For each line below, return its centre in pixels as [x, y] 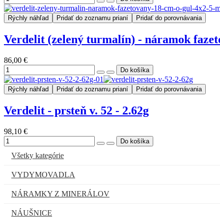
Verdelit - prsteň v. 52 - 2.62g [76, 110]
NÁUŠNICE [32, 213]
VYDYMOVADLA [43, 174]
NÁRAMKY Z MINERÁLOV [60, 193]
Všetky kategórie [38, 155]
